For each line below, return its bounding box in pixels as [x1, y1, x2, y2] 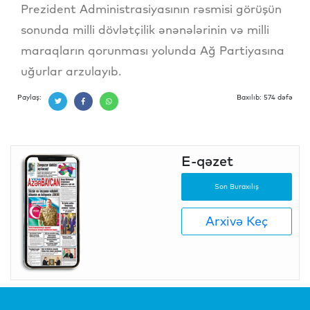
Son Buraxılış [215, 182, 259, 192]
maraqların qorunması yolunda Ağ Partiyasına [21, 42, 284, 57]
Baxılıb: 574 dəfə [237, 92, 293, 102]
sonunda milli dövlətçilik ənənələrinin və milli [21, 21, 269, 37]
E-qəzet [181, 152, 233, 170]
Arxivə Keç [206, 213, 268, 230]
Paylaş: [17, 92, 42, 102]
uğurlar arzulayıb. [21, 63, 121, 78]
